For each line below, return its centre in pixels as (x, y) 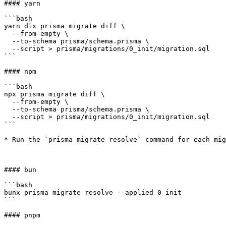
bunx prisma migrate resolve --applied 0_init (93, 192)
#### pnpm (22, 215)
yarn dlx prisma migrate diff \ (65, 26)
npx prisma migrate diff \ (54, 94)
